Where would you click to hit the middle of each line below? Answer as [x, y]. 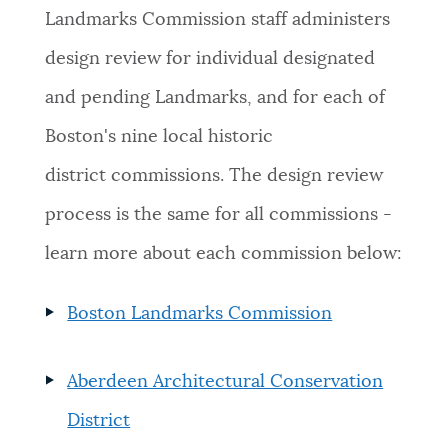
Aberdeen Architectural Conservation [225, 382]
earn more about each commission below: [225, 254]
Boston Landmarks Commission [200, 314]
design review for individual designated [209, 59]
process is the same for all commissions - [218, 215]
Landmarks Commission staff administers [217, 20]
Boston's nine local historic [158, 137]
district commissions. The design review [213, 176]
